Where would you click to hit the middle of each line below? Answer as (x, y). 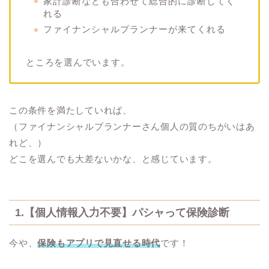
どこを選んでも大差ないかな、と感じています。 (113, 159)
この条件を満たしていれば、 (71, 110)
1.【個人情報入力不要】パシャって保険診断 (122, 212)
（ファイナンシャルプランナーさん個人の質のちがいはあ (132, 127)
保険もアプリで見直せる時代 (99, 243)
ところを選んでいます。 (78, 62)
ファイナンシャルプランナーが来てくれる (134, 29)
